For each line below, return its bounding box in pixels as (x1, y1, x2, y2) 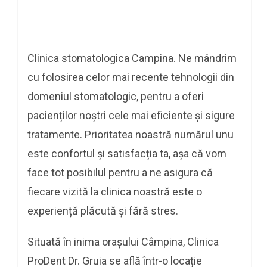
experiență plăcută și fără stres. (27, 204, 178, 217)
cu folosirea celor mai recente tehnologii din (27, 70, 234, 83)
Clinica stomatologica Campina (27, 51, 173, 64)
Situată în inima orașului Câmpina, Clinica (27, 235, 219, 248)
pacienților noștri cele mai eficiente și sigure (27, 108, 235, 122)
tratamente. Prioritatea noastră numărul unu (27, 128, 234, 141)
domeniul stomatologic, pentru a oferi (27, 89, 204, 103)
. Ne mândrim (173, 51, 237, 64)
